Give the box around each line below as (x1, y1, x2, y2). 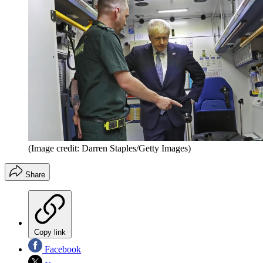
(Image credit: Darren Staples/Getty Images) (28, 143, 191, 153)
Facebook (42, 244, 81, 254)
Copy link (34, 227, 66, 237)
